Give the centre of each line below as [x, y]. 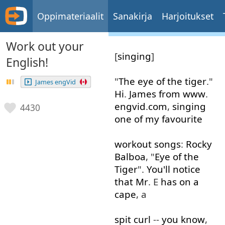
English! [27, 62]
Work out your [45, 46]
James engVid [56, 82]
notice [186, 169]
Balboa [130, 157]
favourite [182, 119]
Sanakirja [132, 16]
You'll [158, 169]
